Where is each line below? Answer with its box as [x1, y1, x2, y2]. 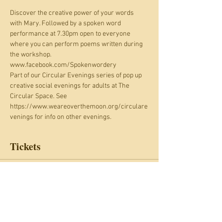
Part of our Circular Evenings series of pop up [10, 71, 143, 80]
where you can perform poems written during [10, 40, 144, 49]
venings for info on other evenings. [10, 113, 111, 121]
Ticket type [10, 189, 41, 197]
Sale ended [16, 173, 48, 180]
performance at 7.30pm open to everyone [10, 30, 132, 38]
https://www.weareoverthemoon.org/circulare [10, 103, 148, 111]
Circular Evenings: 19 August [10, 201, 132, 213]
